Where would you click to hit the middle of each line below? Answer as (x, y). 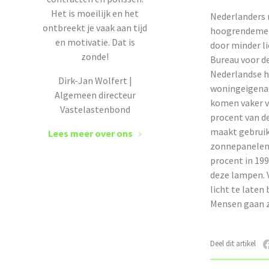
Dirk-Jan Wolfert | (95, 80)
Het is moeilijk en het (95, 13)
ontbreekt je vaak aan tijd (95, 28)
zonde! (95, 56)
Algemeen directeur (95, 95)
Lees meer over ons (90, 133)
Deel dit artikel (234, 244)
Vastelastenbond (95, 109)
